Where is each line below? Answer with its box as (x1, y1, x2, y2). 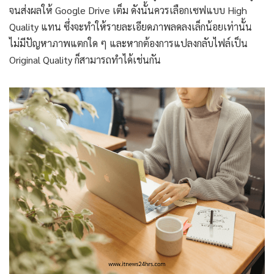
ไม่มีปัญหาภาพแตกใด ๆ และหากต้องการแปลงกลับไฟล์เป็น (9, 37, 248, 50)
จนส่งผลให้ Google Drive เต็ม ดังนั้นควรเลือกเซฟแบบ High (9, 4, 247, 17)
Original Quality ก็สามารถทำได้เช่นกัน (9, 53, 163, 67)
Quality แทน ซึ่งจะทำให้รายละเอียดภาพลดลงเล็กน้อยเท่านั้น (9, 20, 252, 34)
